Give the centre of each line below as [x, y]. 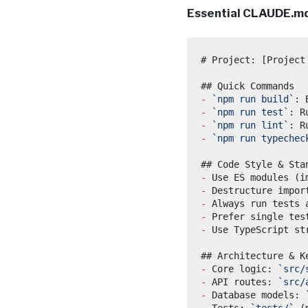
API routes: [242, 282]
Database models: [256, 295]
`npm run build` [253, 99]
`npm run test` [250, 112]
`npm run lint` [250, 125]
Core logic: [242, 268]
